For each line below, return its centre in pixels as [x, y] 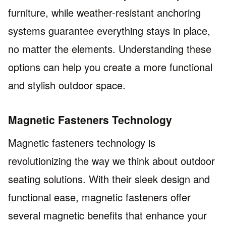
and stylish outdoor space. [67, 85]
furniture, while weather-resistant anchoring [104, 13]
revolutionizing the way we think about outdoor [111, 160]
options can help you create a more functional [110, 67]
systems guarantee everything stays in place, [109, 31]
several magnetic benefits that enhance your [107, 215]
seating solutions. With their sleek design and [109, 179]
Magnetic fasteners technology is [82, 142]
